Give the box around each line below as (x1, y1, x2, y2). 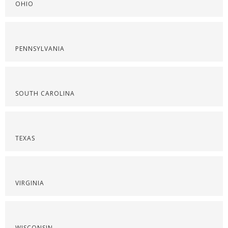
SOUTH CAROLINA (15, 89, 75, 98)
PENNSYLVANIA (15, 44, 65, 53)
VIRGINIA (15, 179, 44, 187)
